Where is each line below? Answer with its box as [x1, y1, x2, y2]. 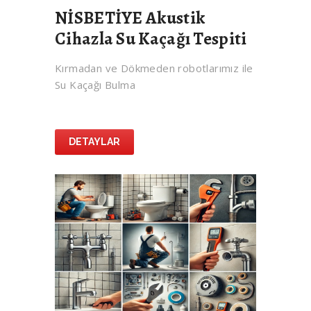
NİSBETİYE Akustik [55, 6, 205, 31]
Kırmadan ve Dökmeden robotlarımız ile [55, 61, 253, 76]
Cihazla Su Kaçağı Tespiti [55, 27, 247, 51]
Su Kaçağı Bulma [55, 78, 135, 92]
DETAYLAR [69, 136, 120, 148]
